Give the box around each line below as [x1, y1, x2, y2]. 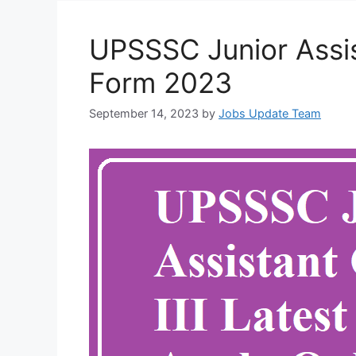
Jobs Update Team [219, 106, 321, 120]
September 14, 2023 [89, 106, 199, 120]
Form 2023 [89, 65, 232, 99]
